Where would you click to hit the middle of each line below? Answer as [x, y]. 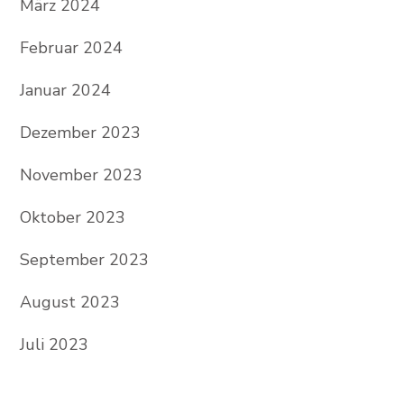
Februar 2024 [71, 47]
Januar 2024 [65, 90]
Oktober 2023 [72, 217]
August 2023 [69, 302]
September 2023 [84, 259]
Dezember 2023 [80, 132]
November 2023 [81, 174]
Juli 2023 [54, 344]
